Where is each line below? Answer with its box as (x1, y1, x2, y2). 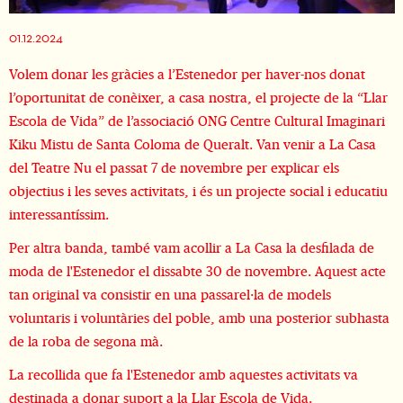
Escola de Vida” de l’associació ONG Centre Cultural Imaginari (8, 112, 385, 130)
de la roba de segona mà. (8, 333, 170, 350)
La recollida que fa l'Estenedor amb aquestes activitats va (8, 366, 358, 383)
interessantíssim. (8, 206, 116, 223)
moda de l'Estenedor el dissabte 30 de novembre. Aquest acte (8, 263, 386, 280)
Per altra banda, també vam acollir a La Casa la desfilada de (8, 239, 374, 256)
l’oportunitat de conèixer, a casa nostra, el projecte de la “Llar (8, 89, 388, 106)
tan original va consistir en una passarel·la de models (8, 286, 331, 303)
